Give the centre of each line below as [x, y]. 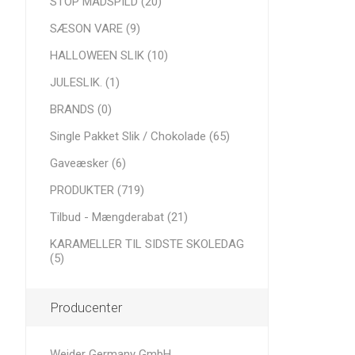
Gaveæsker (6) [88, 163]
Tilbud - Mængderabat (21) [119, 217]
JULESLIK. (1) [85, 82]
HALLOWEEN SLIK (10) [109, 55]
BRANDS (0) [81, 109]
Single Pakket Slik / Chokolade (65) [140, 136]
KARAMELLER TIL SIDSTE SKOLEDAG [147, 244]
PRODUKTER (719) [97, 190]
